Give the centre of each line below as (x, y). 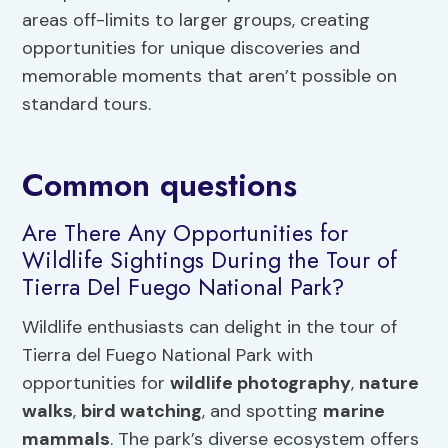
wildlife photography (261, 382)
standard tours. (87, 104)
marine (354, 410)
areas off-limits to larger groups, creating (196, 20)
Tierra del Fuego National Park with (168, 354)
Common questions (160, 185)
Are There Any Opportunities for (185, 233)
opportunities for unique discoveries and (191, 48)
